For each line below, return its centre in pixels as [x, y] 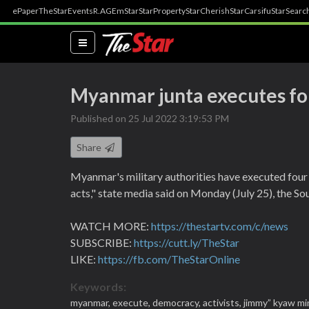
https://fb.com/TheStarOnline [169, 259]
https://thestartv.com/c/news [220, 226]
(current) [107, 41]
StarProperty [162, 11]
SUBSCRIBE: [102, 242]
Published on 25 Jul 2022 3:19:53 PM [150, 118]
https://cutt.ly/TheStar [187, 242]
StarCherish [208, 11]
